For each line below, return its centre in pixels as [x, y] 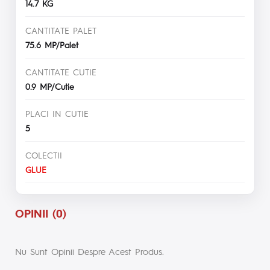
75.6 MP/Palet [52, 45]
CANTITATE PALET [61, 30]
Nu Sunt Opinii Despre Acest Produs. [89, 251]
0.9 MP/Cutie [50, 86]
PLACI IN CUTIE [57, 114]
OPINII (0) [41, 213]
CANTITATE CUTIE [61, 72]
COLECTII [44, 155]
